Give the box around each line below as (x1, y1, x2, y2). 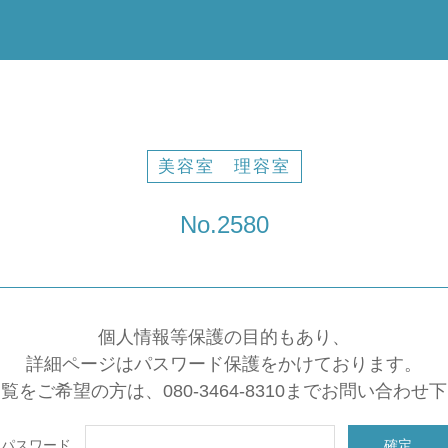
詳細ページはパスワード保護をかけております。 (26, 354, 422, 374)
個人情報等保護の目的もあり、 (98, 327, 350, 347)
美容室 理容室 (157, 157, 291, 176)
